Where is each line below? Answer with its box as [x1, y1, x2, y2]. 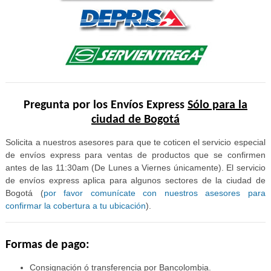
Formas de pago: [5, 239, 90, 252]
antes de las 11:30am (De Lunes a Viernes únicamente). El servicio [5, 163, 266, 173]
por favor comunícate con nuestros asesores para [43, 188, 266, 198]
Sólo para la [188, 99, 247, 112]
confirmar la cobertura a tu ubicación [5, 201, 146, 211]
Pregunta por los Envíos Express [24, 99, 188, 112]
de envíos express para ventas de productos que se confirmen [5, 150, 266, 160]
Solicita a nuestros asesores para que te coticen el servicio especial [5, 137, 266, 148]
